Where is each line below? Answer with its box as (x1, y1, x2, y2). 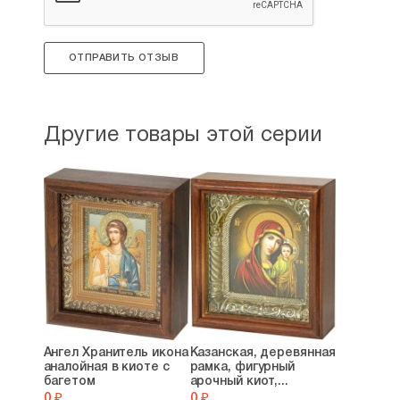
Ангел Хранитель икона (43, 347, 188, 359)
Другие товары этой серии (43, 126, 322, 146)
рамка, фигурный (189, 362, 296, 373)
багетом (43, 376, 96, 387)
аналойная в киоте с (43, 362, 170, 373)
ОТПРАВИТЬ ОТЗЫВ (68, 53, 179, 62)
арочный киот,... (189, 376, 288, 387)
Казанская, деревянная (189, 347, 336, 359)
